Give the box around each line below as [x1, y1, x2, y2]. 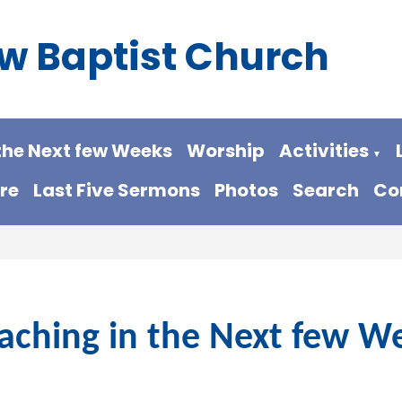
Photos [214, 178, 279, 204]
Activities [278, 138, 369, 164]
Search [293, 178, 360, 204]
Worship [186, 138, 265, 164]
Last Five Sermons [33, 178, 201, 204]
